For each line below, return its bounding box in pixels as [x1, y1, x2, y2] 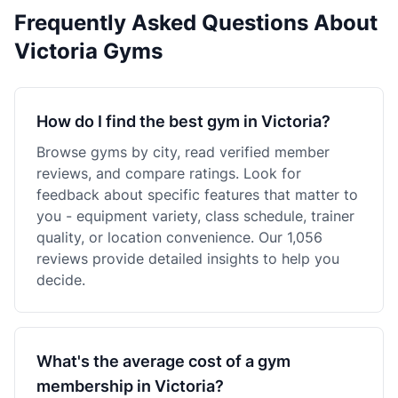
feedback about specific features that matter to [36, 186, 358, 203]
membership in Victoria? [36, 377, 224, 395]
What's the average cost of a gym [36, 352, 291, 370]
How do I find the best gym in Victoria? [36, 112, 330, 131]
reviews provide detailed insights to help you [36, 250, 339, 267]
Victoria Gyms [14, 38, 163, 64]
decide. [36, 271, 85, 289]
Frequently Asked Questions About [14, 10, 378, 36]
